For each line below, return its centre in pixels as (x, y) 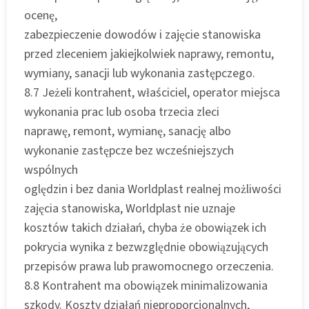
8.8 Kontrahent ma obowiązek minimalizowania (146, 286)
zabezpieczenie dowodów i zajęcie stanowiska (142, 34)
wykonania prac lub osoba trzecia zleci (122, 112)
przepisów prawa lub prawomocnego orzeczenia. (149, 266)
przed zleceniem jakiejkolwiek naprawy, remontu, (149, 54)
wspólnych (51, 170)
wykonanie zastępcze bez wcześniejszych (129, 150)
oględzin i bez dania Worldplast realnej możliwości (153, 189)
